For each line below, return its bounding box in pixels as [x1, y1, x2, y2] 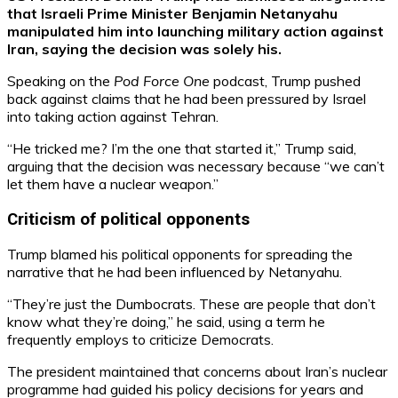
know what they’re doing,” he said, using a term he [7, 313, 325, 331]
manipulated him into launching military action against [7, 21, 384, 40]
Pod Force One [114, 71, 210, 90]
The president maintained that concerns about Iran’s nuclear [7, 362, 387, 381]
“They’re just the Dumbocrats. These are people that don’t [7, 295, 376, 314]
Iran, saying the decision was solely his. [7, 39, 282, 58]
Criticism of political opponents [7, 209, 250, 229]
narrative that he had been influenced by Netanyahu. [7, 263, 342, 282]
